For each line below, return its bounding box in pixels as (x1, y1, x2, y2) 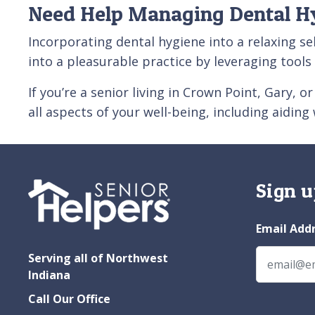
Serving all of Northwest (28, 250, 168, 266)
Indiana (28, 266, 70, 283)
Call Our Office (28, 290, 110, 307)
